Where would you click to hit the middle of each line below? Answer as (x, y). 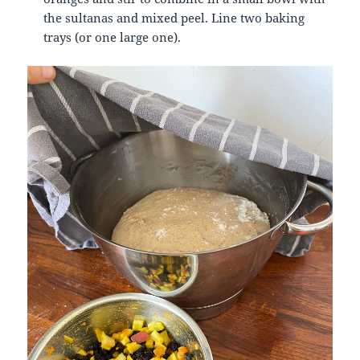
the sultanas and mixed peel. (126, 18)
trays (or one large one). (112, 37)
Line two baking (258, 18)
